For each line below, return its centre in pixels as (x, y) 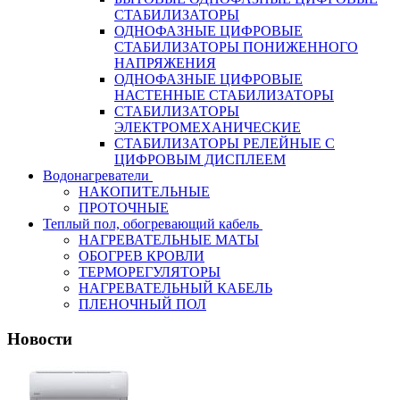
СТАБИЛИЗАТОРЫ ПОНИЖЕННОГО (236, 47)
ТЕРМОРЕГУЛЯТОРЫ (150, 272)
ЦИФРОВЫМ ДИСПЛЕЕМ (200, 160)
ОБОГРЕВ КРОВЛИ (142, 256)
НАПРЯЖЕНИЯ (165, 63)
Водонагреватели (96, 176)
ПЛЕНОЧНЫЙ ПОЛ (142, 304)
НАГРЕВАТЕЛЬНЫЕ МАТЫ (169, 240)
